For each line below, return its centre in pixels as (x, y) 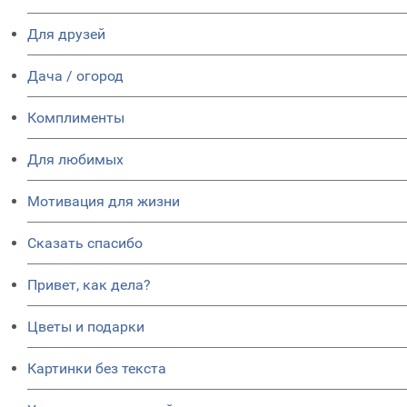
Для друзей (66, 35)
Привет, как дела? (89, 285)
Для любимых (75, 160)
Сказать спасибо (85, 243)
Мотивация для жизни (104, 202)
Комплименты (76, 118)
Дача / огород (75, 76)
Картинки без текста (97, 369)
